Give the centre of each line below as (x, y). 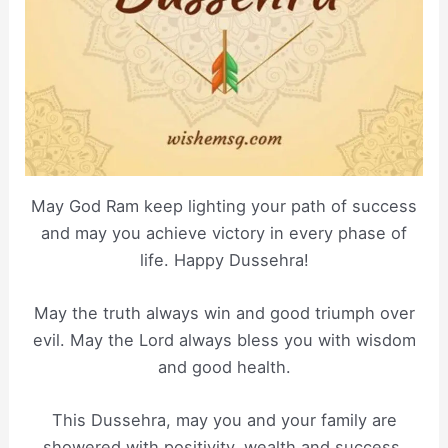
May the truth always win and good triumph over (224, 313)
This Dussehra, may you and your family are (224, 420)
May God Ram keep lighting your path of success (224, 205)
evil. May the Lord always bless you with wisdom (224, 340)
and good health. (224, 367)
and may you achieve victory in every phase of (224, 232)
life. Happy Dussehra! (224, 259)
